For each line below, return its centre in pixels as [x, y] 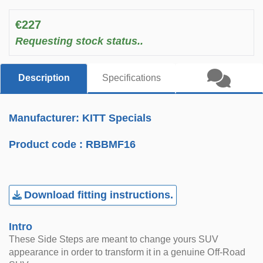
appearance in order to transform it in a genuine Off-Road [127, 252]
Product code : [48, 144]
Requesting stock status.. [79, 41]
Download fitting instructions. [99, 195]
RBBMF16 [111, 144]
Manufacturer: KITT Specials [80, 118]
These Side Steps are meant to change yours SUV [114, 239]
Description [44, 78]
